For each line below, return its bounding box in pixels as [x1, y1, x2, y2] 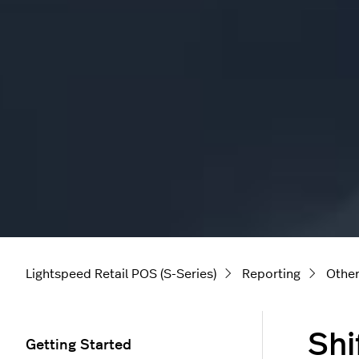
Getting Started [26, 338, 131, 353]
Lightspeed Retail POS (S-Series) [26, 268, 216, 280]
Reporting [242, 268, 301, 280]
